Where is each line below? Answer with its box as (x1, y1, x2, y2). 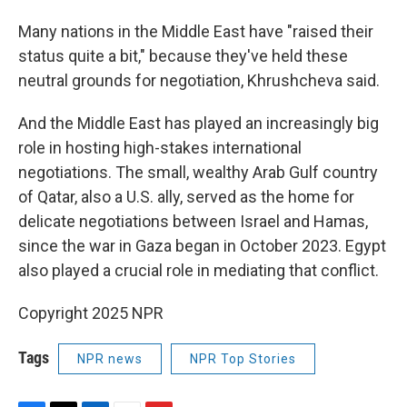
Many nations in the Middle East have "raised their (18, 21, 373, 41)
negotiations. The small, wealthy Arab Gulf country (18, 162, 378, 182)
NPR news (77, 351, 143, 366)
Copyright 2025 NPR (18, 303, 164, 323)
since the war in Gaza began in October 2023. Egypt (18, 235, 386, 255)
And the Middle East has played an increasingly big (18, 113, 379, 133)
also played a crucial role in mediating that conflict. (18, 260, 379, 280)
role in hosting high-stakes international (18, 137, 302, 157)
